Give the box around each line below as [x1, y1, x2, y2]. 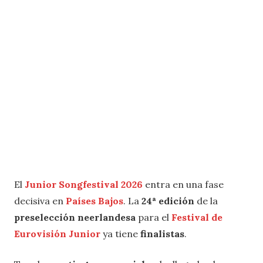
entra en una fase [143, 178, 224, 191]
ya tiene [100, 228, 140, 240]
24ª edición [141, 195, 194, 207]
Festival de [171, 211, 222, 224]
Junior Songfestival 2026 [25, 178, 143, 191]
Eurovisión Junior [14, 228, 100, 240]
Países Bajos [66, 195, 123, 207]
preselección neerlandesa [14, 211, 138, 224]
